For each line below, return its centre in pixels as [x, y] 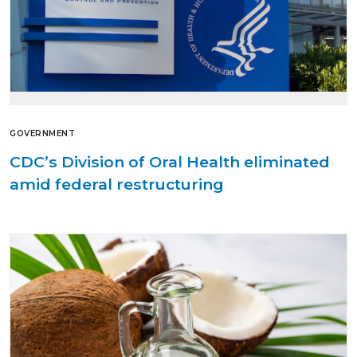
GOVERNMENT [42, 133]
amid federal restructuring [117, 184]
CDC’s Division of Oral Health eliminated [170, 161]
